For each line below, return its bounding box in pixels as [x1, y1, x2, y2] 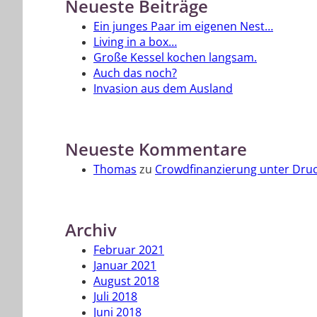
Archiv [65, 222, 117, 240]
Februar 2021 [93, 244, 164, 256]
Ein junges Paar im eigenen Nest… [93, 21, 273, 33]
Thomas [93, 163, 137, 175]
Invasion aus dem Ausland [93, 83, 233, 95]
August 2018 [93, 275, 159, 287]
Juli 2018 [93, 291, 137, 303]
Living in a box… [93, 36, 177, 48]
